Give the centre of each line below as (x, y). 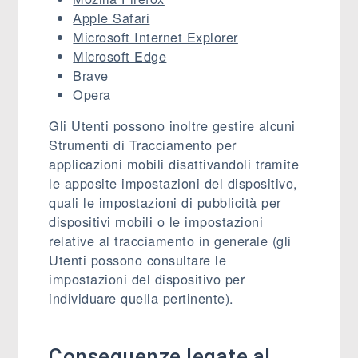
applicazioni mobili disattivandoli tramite (174, 164)
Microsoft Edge (120, 56)
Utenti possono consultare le (138, 260)
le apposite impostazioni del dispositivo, (173, 183)
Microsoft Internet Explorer (155, 37)
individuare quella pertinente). (141, 298)
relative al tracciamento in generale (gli (170, 241)
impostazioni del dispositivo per (147, 279)
